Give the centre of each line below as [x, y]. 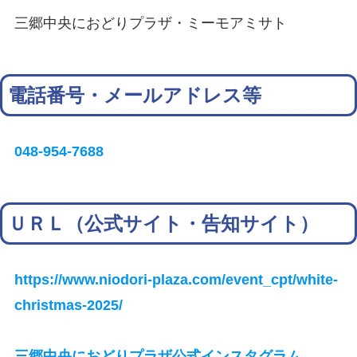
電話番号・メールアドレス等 [135, 96]
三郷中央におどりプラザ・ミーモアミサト [151, 23]
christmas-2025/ [69, 305]
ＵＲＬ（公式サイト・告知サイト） [164, 224]
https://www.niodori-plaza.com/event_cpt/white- [177, 280]
